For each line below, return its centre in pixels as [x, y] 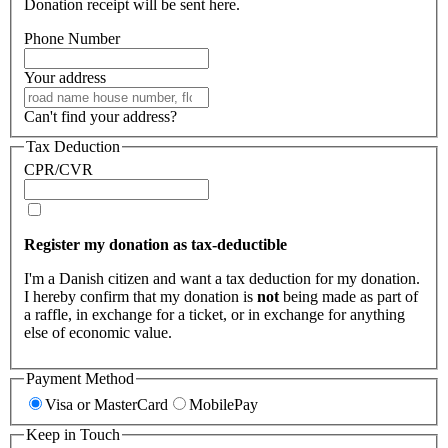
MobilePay [223, 404]
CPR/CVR [58, 170]
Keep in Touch [73, 434]
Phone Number [72, 38]
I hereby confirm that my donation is [140, 297]
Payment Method [80, 379]
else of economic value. [98, 333]
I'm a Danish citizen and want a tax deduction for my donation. [222, 279]
